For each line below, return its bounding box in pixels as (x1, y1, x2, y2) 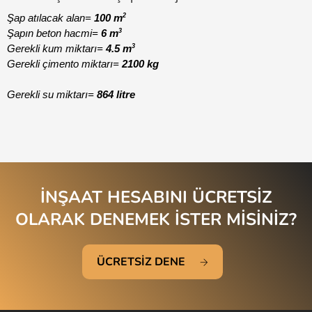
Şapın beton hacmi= (7, 28, 101, 40)
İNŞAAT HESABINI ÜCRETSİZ (40, 186, 272, 209)
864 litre (97, 89, 135, 101)
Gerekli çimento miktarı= (7, 58, 122, 70)
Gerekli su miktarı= (7, 89, 97, 101)
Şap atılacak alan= (7, 13, 94, 24)
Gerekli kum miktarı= (7, 43, 103, 55)
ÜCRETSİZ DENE (97, 254, 185, 270)
